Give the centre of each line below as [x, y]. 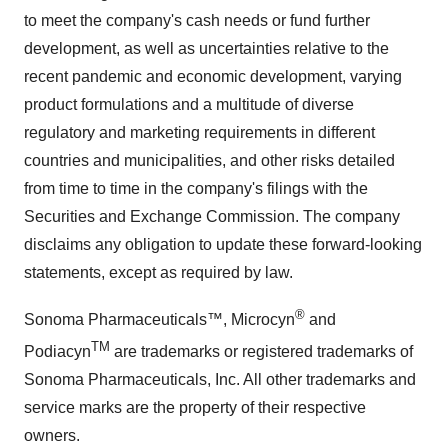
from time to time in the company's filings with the [196, 189]
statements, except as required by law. [158, 273]
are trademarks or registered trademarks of [261, 351]
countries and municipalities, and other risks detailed [209, 161]
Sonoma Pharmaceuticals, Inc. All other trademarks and [220, 379]
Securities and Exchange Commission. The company [212, 217]
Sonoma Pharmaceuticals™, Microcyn [159, 320]
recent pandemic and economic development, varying [213, 77]
